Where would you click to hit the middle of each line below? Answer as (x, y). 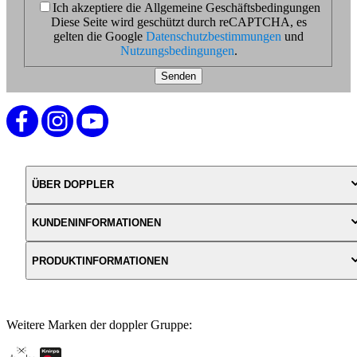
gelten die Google (100, 36)
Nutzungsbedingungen (177, 50)
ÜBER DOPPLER (73, 185)
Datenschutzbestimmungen (214, 36)
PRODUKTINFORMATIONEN (100, 261)
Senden (178, 76)
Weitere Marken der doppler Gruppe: (99, 324)
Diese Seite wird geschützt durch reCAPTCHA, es (178, 22)
